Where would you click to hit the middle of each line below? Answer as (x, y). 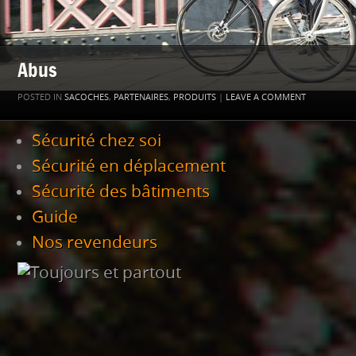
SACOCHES (87, 97)
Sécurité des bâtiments (121, 192)
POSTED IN (41, 97)
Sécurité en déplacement (129, 166)
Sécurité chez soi (97, 141)
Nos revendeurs (95, 242)
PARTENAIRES (141, 97)
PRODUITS (195, 97)
